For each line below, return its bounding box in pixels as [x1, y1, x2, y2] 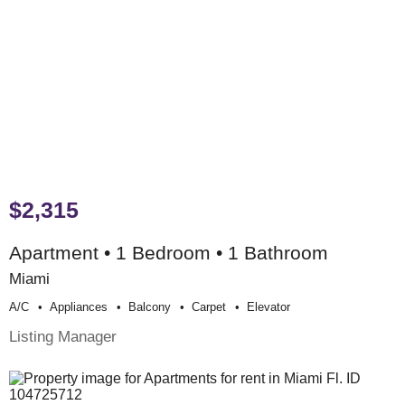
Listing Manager [9, 327, 117, 346]
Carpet [192, 300, 226, 315]
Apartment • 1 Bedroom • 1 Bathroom [9, 242, 328, 264]
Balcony [128, 300, 171, 315]
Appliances [50, 300, 108, 315]
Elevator [247, 300, 290, 315]
